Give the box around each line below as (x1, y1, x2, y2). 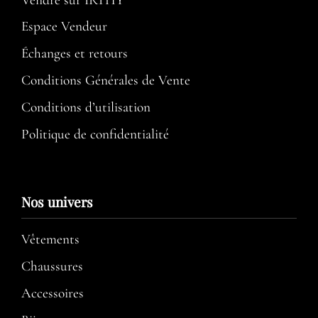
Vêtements (21, 231, 79, 248)
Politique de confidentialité (21, 125, 169, 143)
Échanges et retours (21, 45, 128, 62)
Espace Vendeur (21, 18, 107, 35)
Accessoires (21, 284, 84, 302)
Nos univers (21, 192, 93, 211)
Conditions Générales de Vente (21, 71, 190, 89)
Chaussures (21, 257, 83, 275)
